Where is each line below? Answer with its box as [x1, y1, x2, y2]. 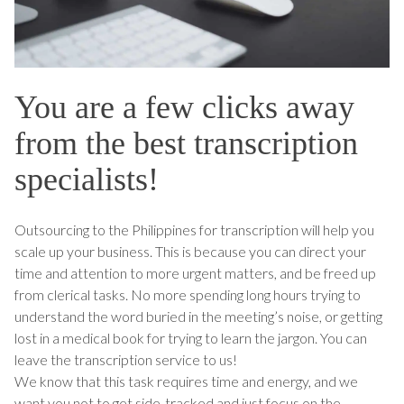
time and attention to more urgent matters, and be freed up [14, 264, 376, 282]
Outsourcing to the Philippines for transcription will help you [14, 221, 374, 239]
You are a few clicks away [14, 89, 354, 126]
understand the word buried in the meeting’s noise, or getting [14, 308, 382, 326]
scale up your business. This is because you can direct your [14, 243, 366, 261]
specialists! [14, 161, 159, 198]
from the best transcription [14, 125, 358, 162]
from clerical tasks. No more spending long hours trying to [14, 286, 361, 304]
